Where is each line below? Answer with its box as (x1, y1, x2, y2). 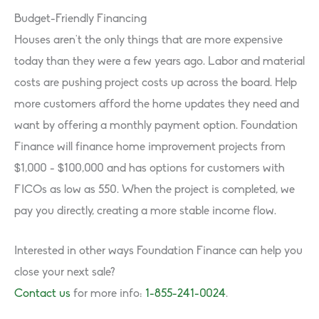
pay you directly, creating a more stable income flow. (14, 206, 276, 218)
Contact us (14, 288, 70, 300)
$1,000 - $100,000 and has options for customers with (14, 163, 285, 175)
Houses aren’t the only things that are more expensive (14, 35, 283, 47)
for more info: (70, 288, 145, 300)
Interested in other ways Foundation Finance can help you (14, 246, 303, 258)
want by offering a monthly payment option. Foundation (14, 120, 298, 132)
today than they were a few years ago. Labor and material (14, 56, 305, 68)
